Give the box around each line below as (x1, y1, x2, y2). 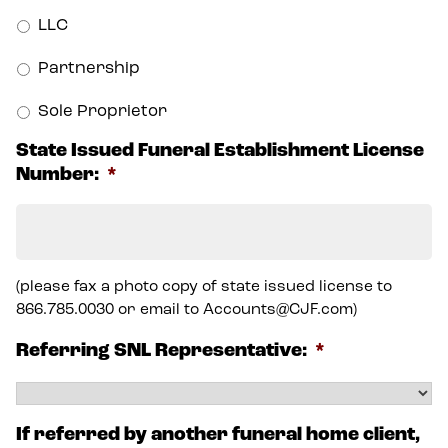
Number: (16, 166, 99, 185)
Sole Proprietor (38, 103, 167, 120)
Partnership (38, 60, 140, 77)
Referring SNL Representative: (16, 342, 307, 361)
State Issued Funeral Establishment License (16, 142, 424, 161)
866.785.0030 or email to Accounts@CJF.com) (16, 302, 357, 318)
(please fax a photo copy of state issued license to (16, 279, 392, 295)
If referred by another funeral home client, (16, 426, 420, 445)
